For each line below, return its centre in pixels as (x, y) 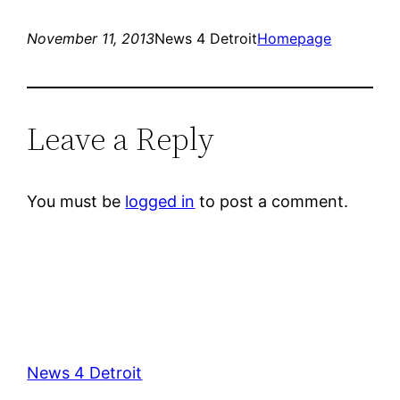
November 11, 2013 (91, 38)
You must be (76, 201)
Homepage (295, 38)
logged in (160, 201)
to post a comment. (272, 201)
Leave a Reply (121, 138)
